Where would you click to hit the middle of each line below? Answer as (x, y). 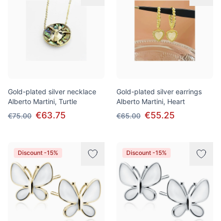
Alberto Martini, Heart (151, 101)
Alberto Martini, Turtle (42, 101)
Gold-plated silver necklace (52, 92)
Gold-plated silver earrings (159, 92)
